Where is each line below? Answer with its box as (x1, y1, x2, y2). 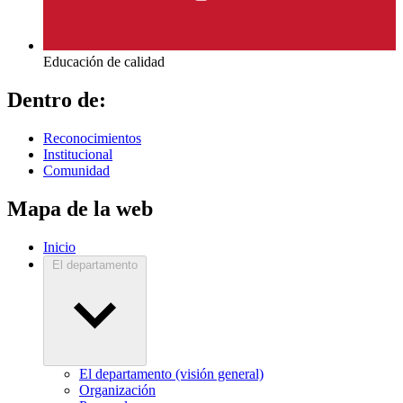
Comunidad (43, 163, 110, 179)
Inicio (43, 239, 76, 255)
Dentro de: (7, 88, 106, 112)
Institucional (43, 147, 112, 163)
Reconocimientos (43, 130, 141, 147)
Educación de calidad (43, 54, 165, 70)
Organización (79, 382, 156, 399)
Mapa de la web (7, 197, 153, 221)
